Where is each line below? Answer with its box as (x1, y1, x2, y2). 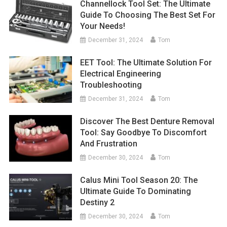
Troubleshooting (80, 80, 142, 90)
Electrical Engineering (80, 68, 162, 79)
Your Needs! (80, 21, 126, 31)
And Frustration (80, 138, 138, 148)
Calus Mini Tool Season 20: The (80, 175, 198, 185)
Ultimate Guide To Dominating (80, 186, 192, 196)
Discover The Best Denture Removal (80, 116, 215, 126)
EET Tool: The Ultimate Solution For (80, 57, 212, 67)
